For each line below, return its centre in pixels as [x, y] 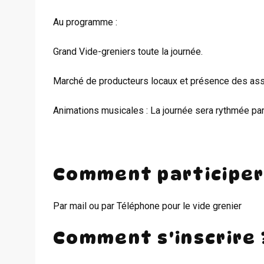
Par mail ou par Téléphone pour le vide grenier [147, 206]
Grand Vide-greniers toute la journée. [128, 52]
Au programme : [85, 22]
